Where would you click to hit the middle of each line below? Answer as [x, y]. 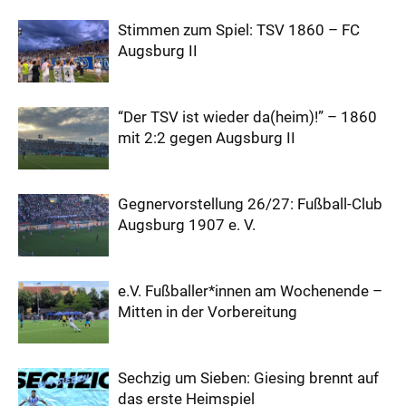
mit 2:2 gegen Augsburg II [207, 137]
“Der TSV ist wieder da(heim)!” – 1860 [247, 116]
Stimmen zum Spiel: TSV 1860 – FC [239, 29]
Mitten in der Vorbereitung [208, 311]
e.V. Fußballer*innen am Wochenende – [250, 290]
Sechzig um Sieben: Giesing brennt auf [248, 377]
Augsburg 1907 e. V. [187, 224]
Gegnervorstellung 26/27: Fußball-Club [250, 203]
